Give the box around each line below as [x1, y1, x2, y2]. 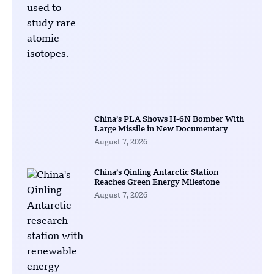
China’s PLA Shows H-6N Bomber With [94, 116, 244, 124]
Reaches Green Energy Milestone [94, 179, 220, 187]
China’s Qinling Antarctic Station [94, 169, 218, 177]
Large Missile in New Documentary [94, 125, 228, 134]
